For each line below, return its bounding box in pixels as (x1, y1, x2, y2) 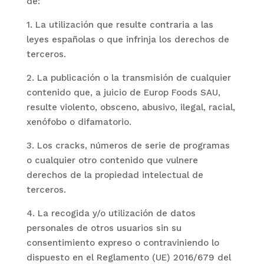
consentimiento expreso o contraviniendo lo (26, 237, 219, 248)
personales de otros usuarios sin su (26, 223, 181, 233)
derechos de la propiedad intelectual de (26, 170, 203, 180)
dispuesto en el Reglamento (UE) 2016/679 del (26, 252, 231, 263)
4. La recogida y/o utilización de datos (26, 208, 196, 219)
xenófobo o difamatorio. (26, 117, 131, 127)
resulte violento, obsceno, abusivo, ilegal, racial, (26, 102, 235, 113)
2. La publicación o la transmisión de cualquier (26, 72, 231, 83)
